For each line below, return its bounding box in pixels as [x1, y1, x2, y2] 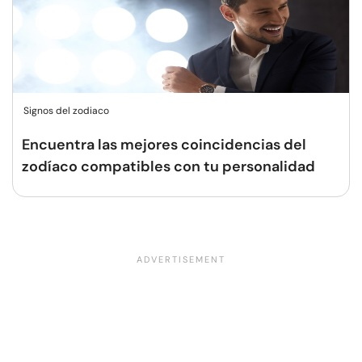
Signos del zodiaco [23, 104, 109, 117]
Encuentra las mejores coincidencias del [22, 135, 306, 154]
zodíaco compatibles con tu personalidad [22, 157, 315, 176]
